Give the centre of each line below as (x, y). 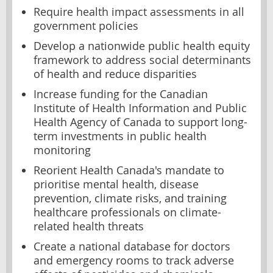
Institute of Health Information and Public (140, 108)
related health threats (89, 226)
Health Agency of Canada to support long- (140, 122)
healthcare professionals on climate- (127, 212)
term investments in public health (120, 136)
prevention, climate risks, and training (130, 198)
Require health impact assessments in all (139, 12)
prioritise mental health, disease (116, 184)
